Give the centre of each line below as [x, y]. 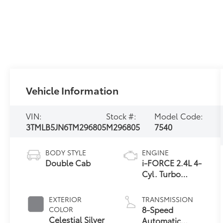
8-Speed [158, 209]
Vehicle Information [72, 90]
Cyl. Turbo [162, 173]
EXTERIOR [65, 199]
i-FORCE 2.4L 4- [172, 162]
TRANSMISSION [168, 199]
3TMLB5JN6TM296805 [66, 126]
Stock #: [121, 115]
